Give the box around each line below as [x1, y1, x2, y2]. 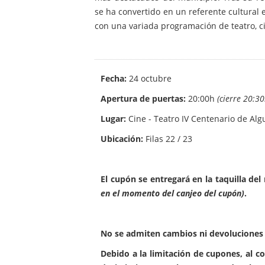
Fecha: [101, 73, 127, 85]
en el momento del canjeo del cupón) [101, 188, 244, 199]
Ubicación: [101, 133, 143, 145]
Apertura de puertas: [101, 93, 188, 105]
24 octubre [127, 73, 172, 85]
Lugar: [101, 113, 126, 125]
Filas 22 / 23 [143, 133, 192, 145]
